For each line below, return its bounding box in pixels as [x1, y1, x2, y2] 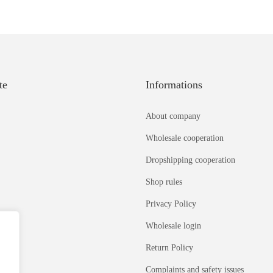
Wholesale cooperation [146, 133, 224, 143]
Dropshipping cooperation [146, 155, 235, 165]
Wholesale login [146, 221, 201, 230]
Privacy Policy [146, 199, 196, 208]
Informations [146, 78, 202, 91]
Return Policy [146, 243, 193, 252]
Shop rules [146, 177, 182, 186]
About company [146, 111, 200, 121]
